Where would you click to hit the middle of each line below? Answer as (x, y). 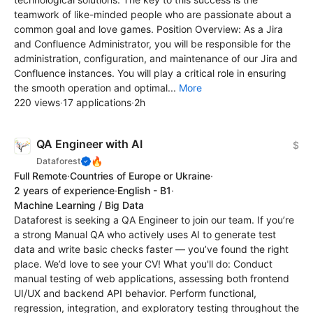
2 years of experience (64, 191)
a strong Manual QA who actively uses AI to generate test (145, 235)
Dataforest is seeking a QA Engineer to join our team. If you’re (154, 220)
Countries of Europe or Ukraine (140, 176)
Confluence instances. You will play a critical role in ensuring (150, 73)
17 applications (97, 103)
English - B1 (144, 191)
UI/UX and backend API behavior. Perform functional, (135, 293)
